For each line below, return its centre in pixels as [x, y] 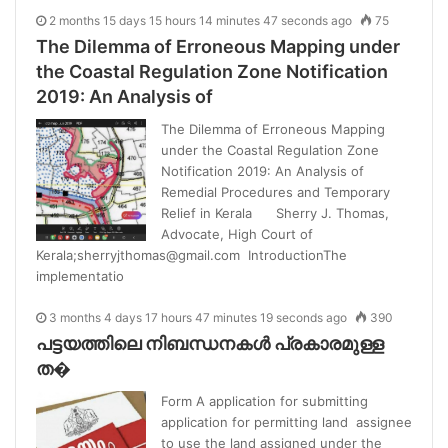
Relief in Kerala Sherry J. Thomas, [275, 212]
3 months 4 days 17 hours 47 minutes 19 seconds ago [198, 317]
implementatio [80, 275]
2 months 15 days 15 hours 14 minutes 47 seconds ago [200, 20]
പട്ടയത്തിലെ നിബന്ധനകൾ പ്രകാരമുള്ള [210, 343]
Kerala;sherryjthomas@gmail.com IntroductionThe [191, 254]
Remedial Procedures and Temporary [275, 191]
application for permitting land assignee [286, 421]
